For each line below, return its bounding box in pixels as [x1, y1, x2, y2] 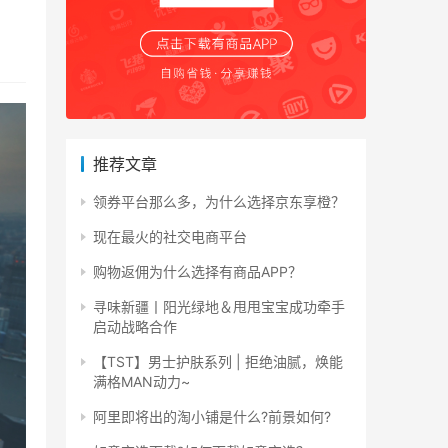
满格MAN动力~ [93, 373, 190, 390]
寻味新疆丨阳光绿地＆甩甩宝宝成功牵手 [93, 298, 345, 315]
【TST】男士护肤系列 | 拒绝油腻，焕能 [93, 353, 343, 370]
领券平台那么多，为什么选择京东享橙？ [93, 193, 345, 210]
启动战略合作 [93, 318, 177, 335]
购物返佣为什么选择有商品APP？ [93, 263, 302, 280]
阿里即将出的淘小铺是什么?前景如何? [93, 408, 331, 425]
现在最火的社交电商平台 [93, 228, 247, 245]
